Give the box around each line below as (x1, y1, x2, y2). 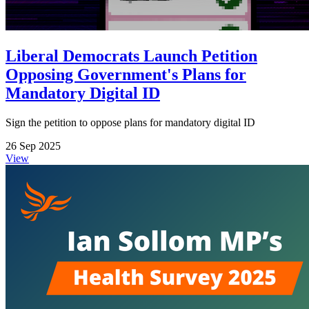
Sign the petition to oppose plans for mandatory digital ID (6, 117, 255, 129)
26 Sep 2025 (6, 140, 61, 152)
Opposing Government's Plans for (6, 66, 246, 84)
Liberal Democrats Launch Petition (6, 47, 257, 66)
